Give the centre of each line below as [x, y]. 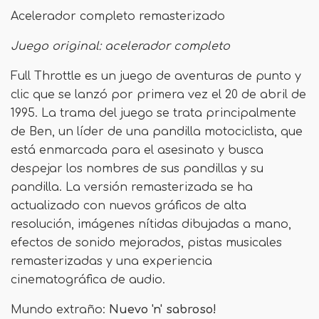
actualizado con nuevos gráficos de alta [129, 206]
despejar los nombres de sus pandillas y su [137, 169]
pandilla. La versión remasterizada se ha [132, 187]
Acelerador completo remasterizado [118, 16]
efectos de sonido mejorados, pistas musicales [146, 243]
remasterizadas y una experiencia [111, 261]
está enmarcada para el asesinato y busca [137, 150]
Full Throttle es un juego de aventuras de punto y [156, 76]
